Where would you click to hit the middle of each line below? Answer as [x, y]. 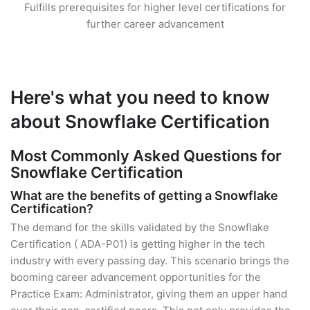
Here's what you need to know [140, 97]
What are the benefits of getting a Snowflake [144, 195]
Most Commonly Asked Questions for [146, 156]
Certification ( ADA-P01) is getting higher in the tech [138, 244]
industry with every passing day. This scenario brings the [150, 261]
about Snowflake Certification [140, 121]
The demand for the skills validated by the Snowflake [140, 227]
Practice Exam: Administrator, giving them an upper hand [149, 294]
